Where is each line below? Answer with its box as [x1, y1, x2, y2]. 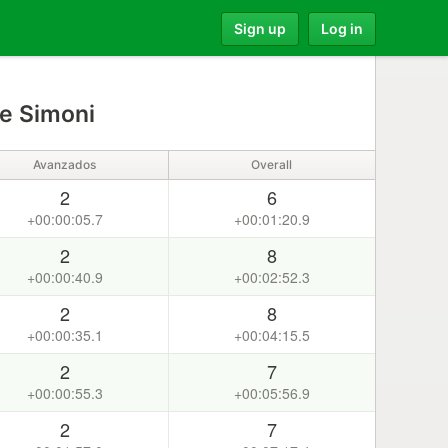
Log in [321, 19, 363, 37]
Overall [251, 157, 293, 172]
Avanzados [33, 157, 97, 172]
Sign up [234, 19, 286, 37]
